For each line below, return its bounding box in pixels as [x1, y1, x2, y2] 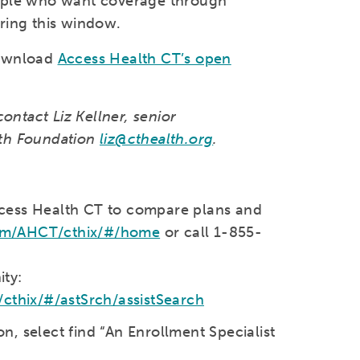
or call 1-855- [160, 223, 263, 242]
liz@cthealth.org [99, 130, 214, 149]
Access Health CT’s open [57, 50, 231, 68]
